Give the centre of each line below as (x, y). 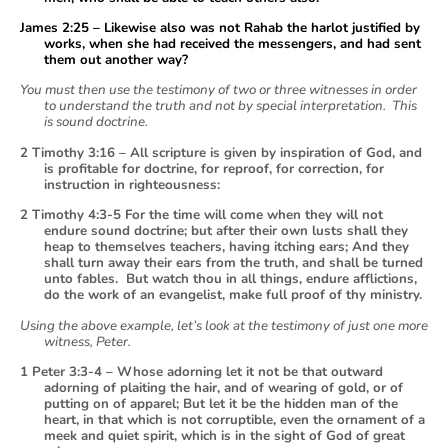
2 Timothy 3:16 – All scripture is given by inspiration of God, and (221, 152)
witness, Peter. (87, 341)
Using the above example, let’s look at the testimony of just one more (224, 325)
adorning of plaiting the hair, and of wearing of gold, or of (223, 388)
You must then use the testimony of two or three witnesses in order (218, 90)
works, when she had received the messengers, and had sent (232, 44)
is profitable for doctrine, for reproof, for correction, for (214, 168)
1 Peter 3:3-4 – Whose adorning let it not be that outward (201, 372)
